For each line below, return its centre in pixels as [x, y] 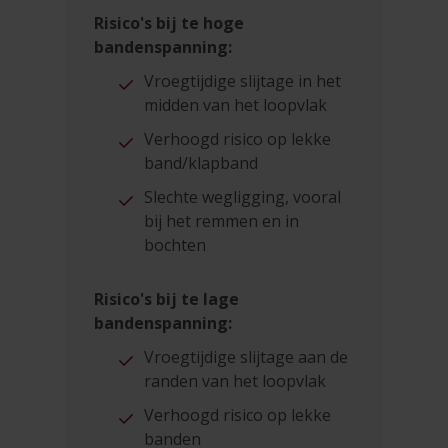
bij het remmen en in [222, 220]
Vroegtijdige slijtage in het [243, 80]
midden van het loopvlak [236, 104]
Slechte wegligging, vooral [243, 196]
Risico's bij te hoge [169, 22]
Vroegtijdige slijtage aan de [246, 356]
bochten [175, 244]
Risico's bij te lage [167, 298]
